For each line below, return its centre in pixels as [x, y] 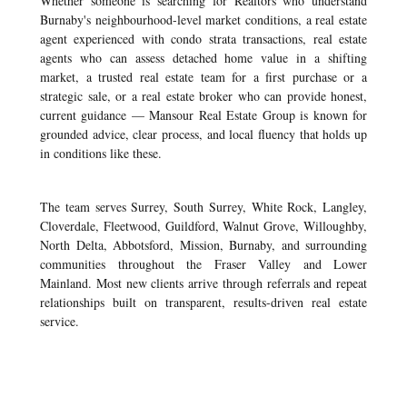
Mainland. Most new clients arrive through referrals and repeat [203, 283]
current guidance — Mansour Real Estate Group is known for [203, 115]
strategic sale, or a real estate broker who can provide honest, [203, 96]
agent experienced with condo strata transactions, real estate [203, 39]
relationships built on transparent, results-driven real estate [203, 302]
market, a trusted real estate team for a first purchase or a [203, 77]
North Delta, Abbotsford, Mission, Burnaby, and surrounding [203, 245]
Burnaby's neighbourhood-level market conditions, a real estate [203, 20]
